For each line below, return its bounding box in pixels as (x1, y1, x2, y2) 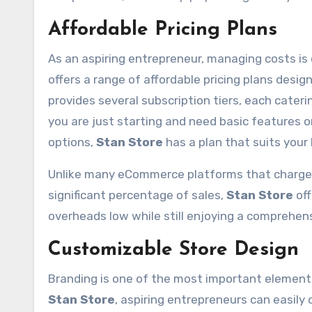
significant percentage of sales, (48, 188, 226, 202)
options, (48, 135, 96, 149)
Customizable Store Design (48, 240, 299, 260)
